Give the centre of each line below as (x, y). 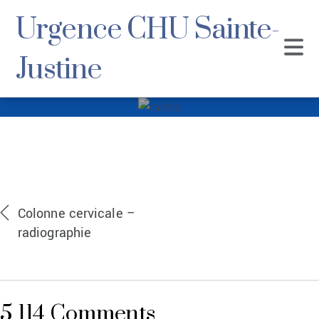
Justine (59, 70)
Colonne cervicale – (77, 214)
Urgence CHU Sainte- (148, 30)
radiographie (55, 233)
